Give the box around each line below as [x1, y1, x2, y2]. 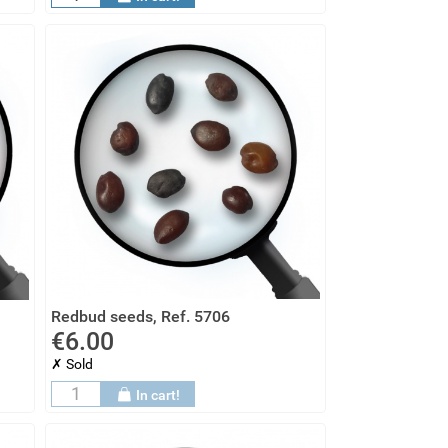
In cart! [136, 387, 181, 404]
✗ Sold [51, 356, 93, 373]
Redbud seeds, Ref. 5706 [51, 307, 230, 327]
